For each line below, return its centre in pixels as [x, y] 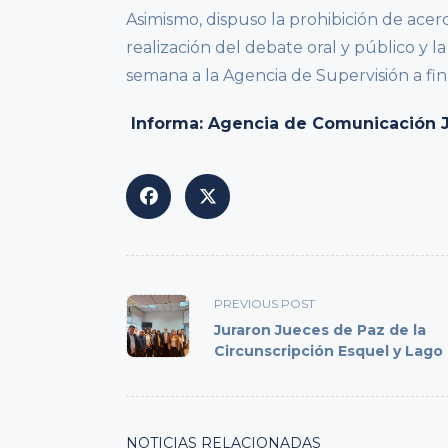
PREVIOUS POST [264, 303]
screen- [155, 363]
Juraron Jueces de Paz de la [320, 329]
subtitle [156, 339]
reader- [155, 387]
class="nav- [168, 315]
